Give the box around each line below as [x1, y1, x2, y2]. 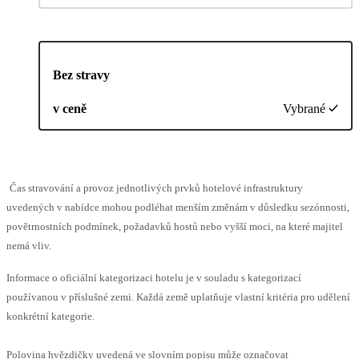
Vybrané [283, 101, 325, 115]
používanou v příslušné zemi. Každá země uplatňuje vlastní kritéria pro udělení [6, 290, 350, 303]
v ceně [53, 101, 87, 115]
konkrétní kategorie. [6, 309, 95, 322]
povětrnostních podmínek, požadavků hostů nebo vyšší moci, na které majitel [6, 220, 343, 232]
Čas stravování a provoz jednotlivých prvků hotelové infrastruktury [10, 181, 303, 194]
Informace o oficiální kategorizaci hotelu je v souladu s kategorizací [6, 271, 301, 284]
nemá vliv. [6, 239, 51, 252]
